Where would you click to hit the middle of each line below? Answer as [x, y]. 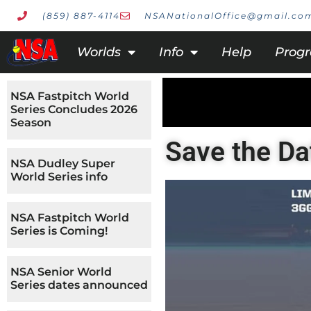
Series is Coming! [59, 231]
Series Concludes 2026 [74, 109]
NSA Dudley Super [63, 163]
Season [31, 123]
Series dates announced [79, 285]
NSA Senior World [61, 272]
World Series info [59, 177]
